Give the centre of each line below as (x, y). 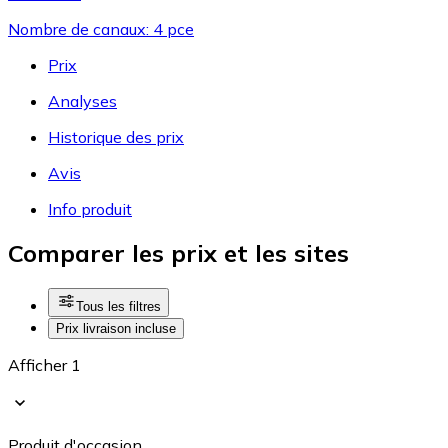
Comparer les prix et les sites (178, 253)
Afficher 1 (44, 365)
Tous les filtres (118, 307)
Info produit (90, 208)
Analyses (82, 100)
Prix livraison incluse (116, 329)
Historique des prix (116, 136)
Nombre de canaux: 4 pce (101, 28)
